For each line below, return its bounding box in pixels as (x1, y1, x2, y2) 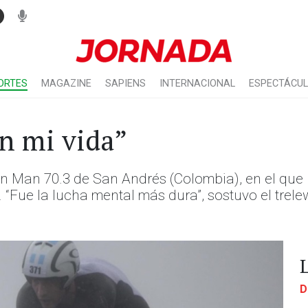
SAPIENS (105, 78, 146, 89)
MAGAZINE (41, 78, 91, 89)
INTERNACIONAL (159, 78, 235, 89)
